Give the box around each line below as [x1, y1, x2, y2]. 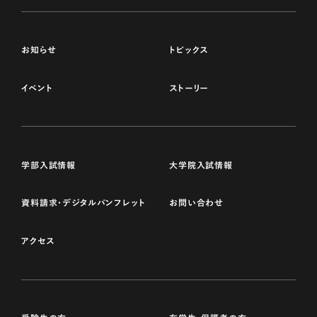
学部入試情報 [21, 160, 76, 169]
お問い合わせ [169, 198, 224, 207]
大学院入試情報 [169, 160, 233, 169]
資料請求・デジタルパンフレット [21, 198, 146, 207]
